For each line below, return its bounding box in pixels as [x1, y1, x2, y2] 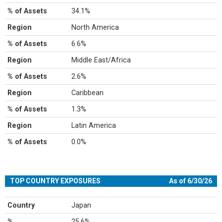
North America [71, 23, 119, 31]
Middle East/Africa [71, 56, 131, 64]
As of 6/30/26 [169, 177, 212, 185]
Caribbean [71, 89, 104, 97]
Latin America [71, 121, 116, 129]
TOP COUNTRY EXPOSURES [10, 177, 101, 185]
